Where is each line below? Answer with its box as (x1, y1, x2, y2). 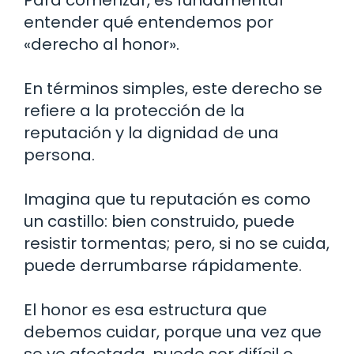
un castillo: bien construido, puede (24, 210, 295, 233)
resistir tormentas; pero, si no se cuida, (24, 232, 330, 255)
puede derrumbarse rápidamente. (24, 254, 302, 277)
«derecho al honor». (24, 33, 179, 56)
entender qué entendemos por (24, 11, 273, 34)
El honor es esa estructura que (24, 299, 267, 322)
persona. (24, 144, 95, 167)
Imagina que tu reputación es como (24, 188, 311, 211)
